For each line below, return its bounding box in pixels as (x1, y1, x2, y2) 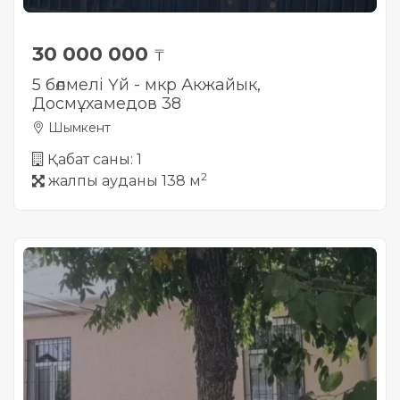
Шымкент (45, 120, 111, 136)
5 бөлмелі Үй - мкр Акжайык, (32, 75, 261, 95)
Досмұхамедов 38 (32, 94, 181, 113)
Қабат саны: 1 (47, 151, 142, 168)
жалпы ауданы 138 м (48, 172, 201, 189)
